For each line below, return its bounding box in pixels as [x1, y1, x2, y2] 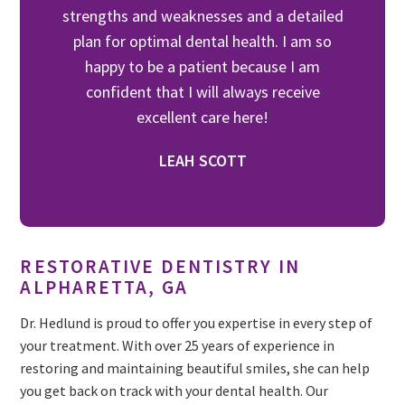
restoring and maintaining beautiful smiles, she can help [20, 358, 371, 377]
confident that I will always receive [85, 81, 320, 103]
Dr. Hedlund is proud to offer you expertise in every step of [20, 313, 373, 332]
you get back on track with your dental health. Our [20, 381, 329, 400]
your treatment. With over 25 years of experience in [20, 335, 335, 354]
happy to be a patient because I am [85, 56, 320, 78]
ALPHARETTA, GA [20, 274, 188, 299]
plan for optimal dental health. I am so [73, 31, 332, 52]
